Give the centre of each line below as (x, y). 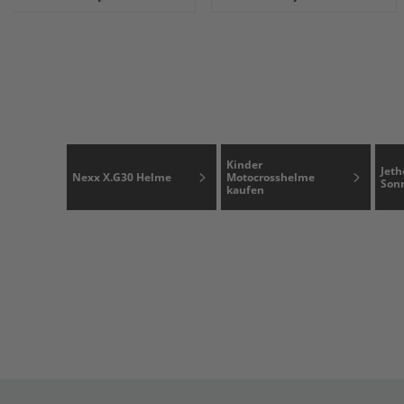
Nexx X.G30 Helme (121, 177)
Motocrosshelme (270, 177)
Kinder (244, 164)
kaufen (245, 189)
